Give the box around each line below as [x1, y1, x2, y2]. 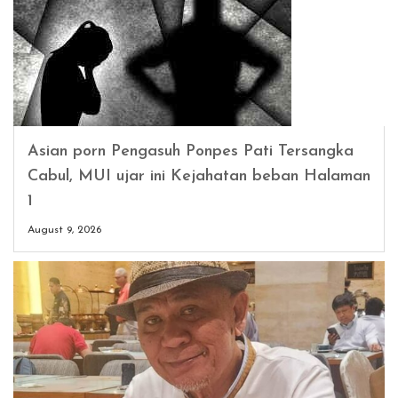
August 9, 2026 [28, 224, 101, 235]
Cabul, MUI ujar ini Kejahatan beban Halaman [28, 167, 370, 185]
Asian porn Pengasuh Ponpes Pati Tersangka [28, 142, 354, 160]
